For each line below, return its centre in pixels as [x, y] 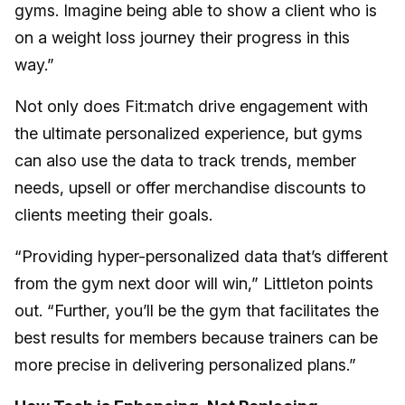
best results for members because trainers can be [196, 338]
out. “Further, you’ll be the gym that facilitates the [197, 311]
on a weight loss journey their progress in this [182, 38]
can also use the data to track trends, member [185, 160]
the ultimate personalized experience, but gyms [188, 133]
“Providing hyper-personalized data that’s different [201, 256]
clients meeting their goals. [113, 215]
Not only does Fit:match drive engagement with [191, 106]
